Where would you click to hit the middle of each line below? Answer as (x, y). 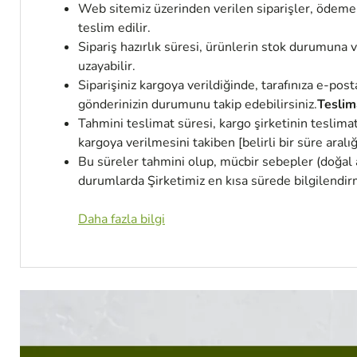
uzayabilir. (107, 67)
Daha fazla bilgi (122, 220)
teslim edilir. (114, 28)
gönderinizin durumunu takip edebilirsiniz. (198, 105)
